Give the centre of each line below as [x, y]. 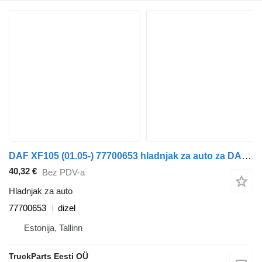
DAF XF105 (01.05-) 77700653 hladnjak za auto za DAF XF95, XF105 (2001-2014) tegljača [247, 156]
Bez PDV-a [63, 172]
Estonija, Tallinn [53, 228]
